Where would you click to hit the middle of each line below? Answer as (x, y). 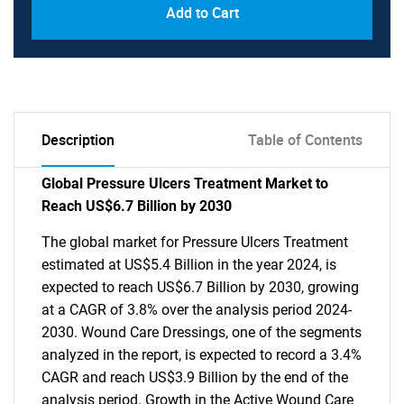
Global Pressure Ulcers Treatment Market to (185, 184)
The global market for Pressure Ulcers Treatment (195, 242)
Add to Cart (202, 13)
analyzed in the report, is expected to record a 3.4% (202, 355)
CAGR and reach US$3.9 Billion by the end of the (195, 377)
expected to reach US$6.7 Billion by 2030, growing (200, 287)
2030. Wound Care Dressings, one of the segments (202, 332)
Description (78, 140)
